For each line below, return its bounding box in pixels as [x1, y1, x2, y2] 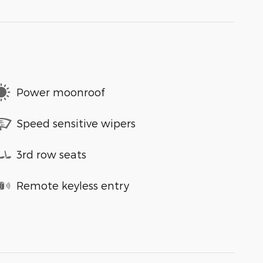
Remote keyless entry [16, 179, 129, 192]
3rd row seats [16, 148, 86, 161]
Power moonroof [16, 86, 104, 99]
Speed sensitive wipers [16, 117, 136, 130]
